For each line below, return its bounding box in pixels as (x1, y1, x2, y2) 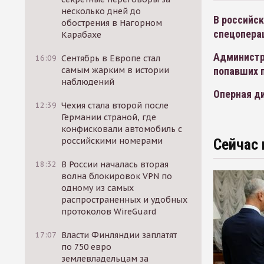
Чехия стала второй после (61, 100, 169, 111)
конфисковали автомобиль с (61, 124, 183, 134)
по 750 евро (61, 242, 112, 252)
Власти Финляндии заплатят (61, 230, 177, 240)
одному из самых (61, 183, 134, 193)
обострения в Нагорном (61, 18, 163, 28)
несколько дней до (61, 6, 141, 16)
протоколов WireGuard (61, 206, 157, 217)
